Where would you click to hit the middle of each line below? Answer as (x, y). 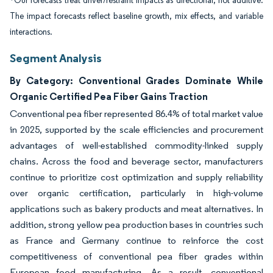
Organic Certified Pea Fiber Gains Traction (109, 96)
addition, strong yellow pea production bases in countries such (136, 225)
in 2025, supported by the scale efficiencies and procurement (136, 129)
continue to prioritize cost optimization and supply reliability (136, 177)
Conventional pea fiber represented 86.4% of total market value (136, 114)
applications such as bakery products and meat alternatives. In (136, 209)
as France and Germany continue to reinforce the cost (136, 240)
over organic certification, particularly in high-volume (136, 193)
